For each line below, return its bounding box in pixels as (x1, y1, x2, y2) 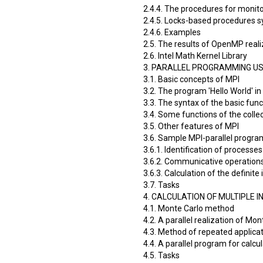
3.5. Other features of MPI (143, 121, 239, 131)
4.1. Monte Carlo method (143, 203, 234, 213)
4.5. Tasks (143, 250, 180, 260)
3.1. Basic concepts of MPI (143, 74, 240, 84)
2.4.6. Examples (143, 27, 201, 37)
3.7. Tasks (143, 180, 180, 190)
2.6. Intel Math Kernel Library (143, 50, 247, 60)
